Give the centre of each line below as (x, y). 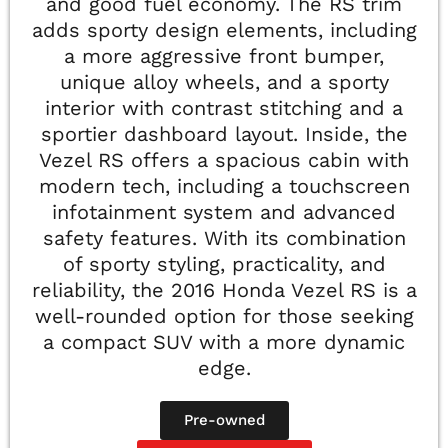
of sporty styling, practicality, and (224, 264)
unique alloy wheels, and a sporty (224, 82)
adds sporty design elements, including (224, 30)
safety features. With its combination (224, 238)
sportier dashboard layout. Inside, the (224, 134)
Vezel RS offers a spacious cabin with (224, 160)
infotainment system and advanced (224, 212)
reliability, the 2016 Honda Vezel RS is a (224, 290)
